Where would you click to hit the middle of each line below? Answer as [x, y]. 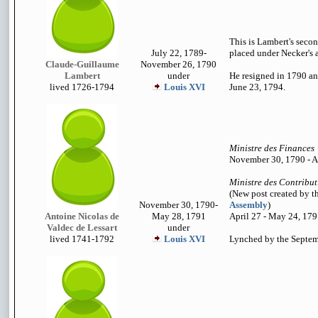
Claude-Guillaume [82, 64]
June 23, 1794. [257, 87]
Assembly [248, 205]
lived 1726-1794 [82, 87]
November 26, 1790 [179, 64]
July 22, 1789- [179, 53]
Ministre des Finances [272, 148]
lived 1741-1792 [82, 239]
